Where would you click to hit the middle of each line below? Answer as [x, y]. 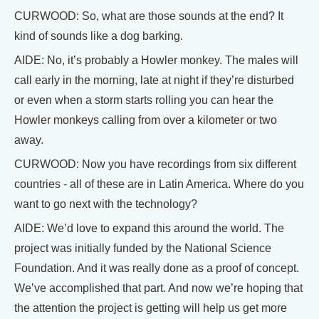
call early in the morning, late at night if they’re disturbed [154, 80]
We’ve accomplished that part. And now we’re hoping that [158, 288]
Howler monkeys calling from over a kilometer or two [146, 120]
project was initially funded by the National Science [143, 248]
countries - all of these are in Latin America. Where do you [159, 184]
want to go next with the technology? [106, 204]
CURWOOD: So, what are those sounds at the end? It [149, 16]
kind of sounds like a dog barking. [99, 36]
